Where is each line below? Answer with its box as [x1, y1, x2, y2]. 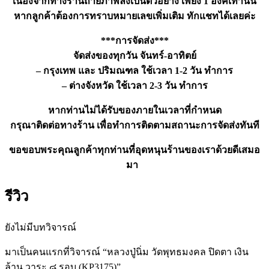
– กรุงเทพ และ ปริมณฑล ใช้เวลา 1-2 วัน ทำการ [36, 65, 233, 76]
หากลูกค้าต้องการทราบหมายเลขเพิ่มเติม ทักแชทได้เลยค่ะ [13, 11, 256, 22]
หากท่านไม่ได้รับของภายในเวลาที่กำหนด [47, 105, 222, 116]
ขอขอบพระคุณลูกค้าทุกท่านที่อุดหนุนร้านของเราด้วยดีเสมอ [9, 145, 260, 156]
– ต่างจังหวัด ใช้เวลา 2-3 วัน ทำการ [61, 80, 208, 91]
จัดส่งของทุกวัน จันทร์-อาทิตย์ [73, 50, 196, 61]
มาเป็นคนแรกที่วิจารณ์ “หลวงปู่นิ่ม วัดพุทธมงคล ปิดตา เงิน [5, 247, 249, 258]
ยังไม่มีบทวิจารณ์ [5, 222, 76, 233]
